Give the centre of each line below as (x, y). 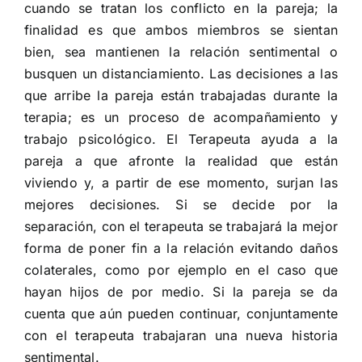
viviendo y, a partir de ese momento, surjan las (181, 183)
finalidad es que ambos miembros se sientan (181, 30)
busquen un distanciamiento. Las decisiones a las (181, 74)
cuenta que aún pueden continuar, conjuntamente (181, 314)
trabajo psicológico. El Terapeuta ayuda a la (181, 139)
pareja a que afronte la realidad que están (181, 161)
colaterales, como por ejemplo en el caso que (181, 270)
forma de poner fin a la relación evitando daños (181, 248)
